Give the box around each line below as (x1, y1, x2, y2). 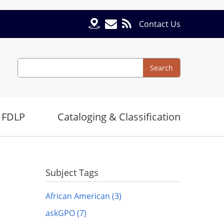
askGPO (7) (45, 207, 86, 218)
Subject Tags (45, 166, 98, 178)
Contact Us (139, 18, 180, 29)
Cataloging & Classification (57, 110, 180, 123)
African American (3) (45, 190, 121, 201)
